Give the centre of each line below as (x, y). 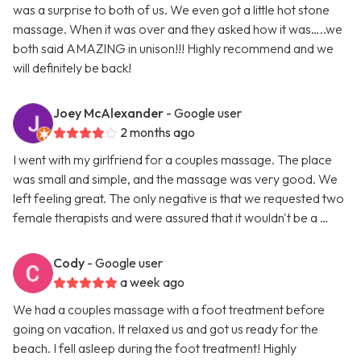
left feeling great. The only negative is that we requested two (178, 199)
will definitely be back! (72, 68)
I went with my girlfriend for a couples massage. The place (172, 160)
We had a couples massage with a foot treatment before (169, 310)
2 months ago (158, 133)
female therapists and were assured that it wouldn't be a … (171, 218)
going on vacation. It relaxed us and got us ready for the (166, 329)
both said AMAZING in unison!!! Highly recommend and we (173, 49)
